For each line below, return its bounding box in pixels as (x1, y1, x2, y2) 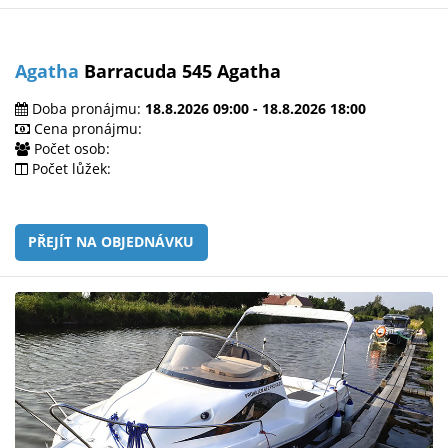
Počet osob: (30, 138, 110, 158)
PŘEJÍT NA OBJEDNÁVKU (28, 232, 195, 252)
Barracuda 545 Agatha (79, 58, 281, 83)
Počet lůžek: (28, 158, 111, 178)
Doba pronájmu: (28, 98, 145, 118)
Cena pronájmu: (30, 118, 142, 138)
